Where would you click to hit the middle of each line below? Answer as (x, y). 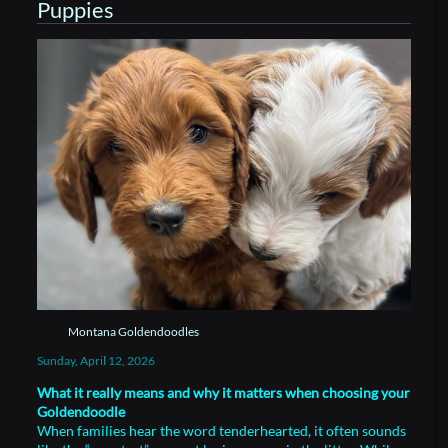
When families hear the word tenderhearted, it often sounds (221, 430)
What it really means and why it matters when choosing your (223, 392)
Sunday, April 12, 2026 (96, 360)
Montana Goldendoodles (133, 331)
